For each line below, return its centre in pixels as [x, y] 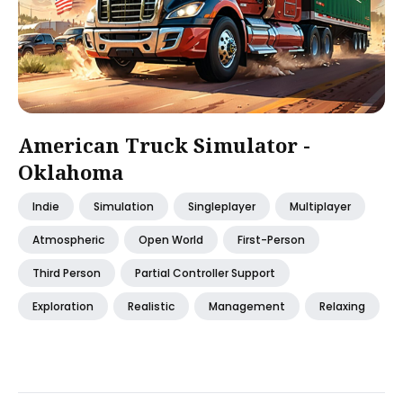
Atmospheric [68, 240]
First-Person [271, 240]
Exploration [63, 306]
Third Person [67, 273]
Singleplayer [222, 206]
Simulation [124, 206]
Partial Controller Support [205, 273]
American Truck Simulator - [164, 145]
